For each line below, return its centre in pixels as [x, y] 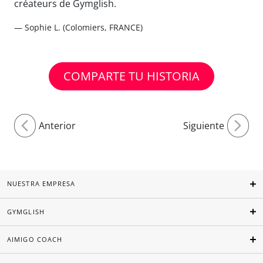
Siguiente [204, 126]
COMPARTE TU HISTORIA [131, 76]
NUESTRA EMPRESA [41, 184]
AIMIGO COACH [35, 240]
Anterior [57, 126]
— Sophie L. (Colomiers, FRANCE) [78, 27]
